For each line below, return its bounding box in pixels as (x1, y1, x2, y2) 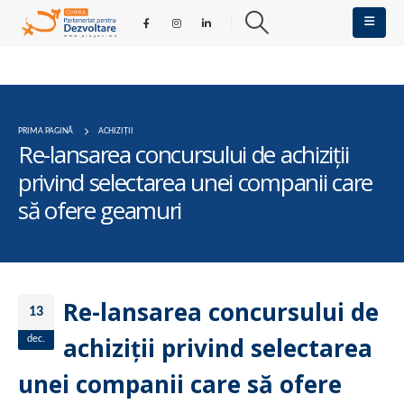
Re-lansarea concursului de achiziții (18, 138, 349, 170)
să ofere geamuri (18, 194, 182, 226)
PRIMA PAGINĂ (18, 126, 73, 136)
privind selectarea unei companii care (18, 166, 372, 198)
